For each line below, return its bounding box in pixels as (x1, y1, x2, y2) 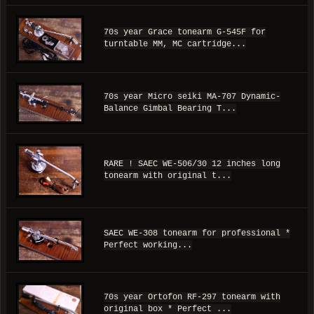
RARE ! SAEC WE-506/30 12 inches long (104, 159, 280, 170)
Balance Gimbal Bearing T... (104, 104, 236, 114)
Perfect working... (104, 240, 192, 251)
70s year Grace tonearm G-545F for (104, 27, 266, 38)
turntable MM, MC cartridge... (104, 39, 246, 50)
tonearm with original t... (104, 171, 231, 182)
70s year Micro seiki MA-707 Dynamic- (104, 92, 280, 102)
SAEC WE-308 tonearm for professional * (104, 228, 290, 239)
